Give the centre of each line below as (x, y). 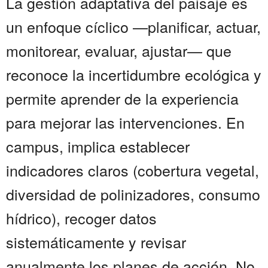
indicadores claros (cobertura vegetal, (133, 170)
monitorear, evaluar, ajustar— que (119, 51)
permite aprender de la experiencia (122, 98)
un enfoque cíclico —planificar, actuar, (133, 27)
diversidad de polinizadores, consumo (133, 194)
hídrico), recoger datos (81, 218)
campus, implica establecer (98, 146)
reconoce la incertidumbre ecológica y (134, 74)
